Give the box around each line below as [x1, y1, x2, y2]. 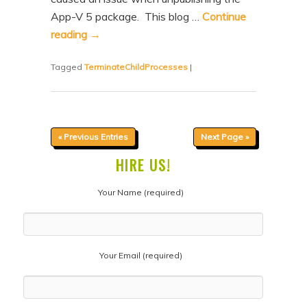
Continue [202, 10, 247, 23]
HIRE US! [116, 155, 171, 175]
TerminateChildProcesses [84, 62, 188, 72]
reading [51, 27, 90, 41]
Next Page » [200, 132, 249, 142]
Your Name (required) [97, 187, 184, 197]
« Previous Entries [58, 132, 129, 142]
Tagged [51, 62, 85, 72]
